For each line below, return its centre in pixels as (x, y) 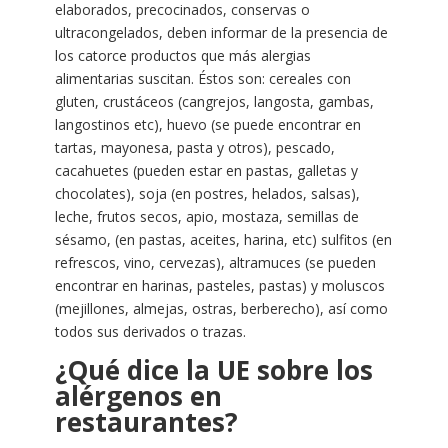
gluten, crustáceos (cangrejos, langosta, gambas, (214, 102)
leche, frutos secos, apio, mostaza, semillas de (206, 217)
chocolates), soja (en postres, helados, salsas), (207, 194)
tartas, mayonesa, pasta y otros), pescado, (194, 148)
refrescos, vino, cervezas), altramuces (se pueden (215, 263)
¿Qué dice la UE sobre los (213, 370)
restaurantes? (146, 422)
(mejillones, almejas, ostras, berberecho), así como (221, 309)
